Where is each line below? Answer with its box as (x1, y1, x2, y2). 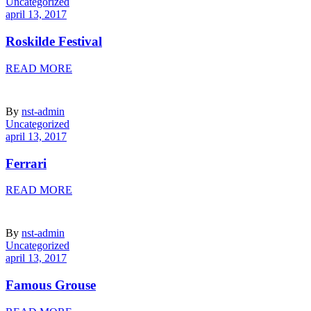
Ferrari (6, 155, 47, 171)
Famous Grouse (6, 278, 96, 293)
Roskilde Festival (6, 34, 102, 49)
